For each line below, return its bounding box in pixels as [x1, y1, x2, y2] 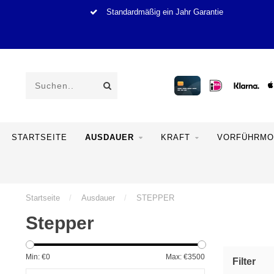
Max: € [165, 253, 188, 261]
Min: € [26, 253, 46, 261]
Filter [232, 256, 256, 267]
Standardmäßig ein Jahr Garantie [103, 8, 223, 17]
